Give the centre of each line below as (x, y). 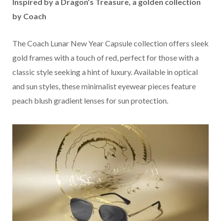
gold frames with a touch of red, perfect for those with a (106, 57)
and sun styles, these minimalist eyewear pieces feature (104, 86)
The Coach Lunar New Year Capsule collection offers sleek (110, 43)
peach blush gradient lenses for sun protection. (90, 100)
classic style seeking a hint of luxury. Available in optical (105, 72)
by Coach (29, 16)
